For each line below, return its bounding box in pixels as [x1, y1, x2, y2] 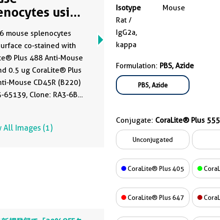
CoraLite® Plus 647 [126, 193, 184, 201]
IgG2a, [116, 28, 137, 37]
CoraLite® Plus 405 [126, 165, 184, 172]
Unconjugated [133, 136, 173, 143]
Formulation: [116, 61, 160, 70]
